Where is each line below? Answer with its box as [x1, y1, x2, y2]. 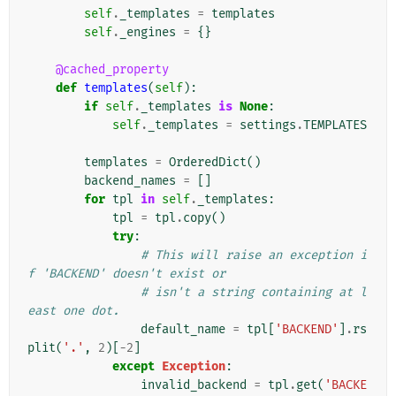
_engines [119, 25, 176, 41]
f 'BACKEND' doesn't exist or [27, 266, 225, 282]
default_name [141, 322, 225, 338]
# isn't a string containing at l [141, 285, 367, 301]
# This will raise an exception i [141, 247, 367, 263]
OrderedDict [169, 155, 247, 171]
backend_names [84, 173, 176, 189]
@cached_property [56, 62, 169, 78]
